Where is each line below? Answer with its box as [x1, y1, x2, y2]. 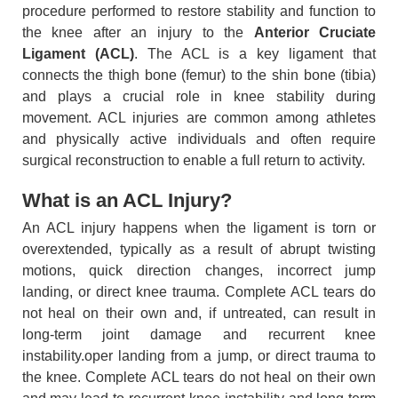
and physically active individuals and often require [21, 131, 377, 147]
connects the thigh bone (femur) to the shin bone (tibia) [21, 67, 377, 83]
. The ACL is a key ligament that [133, 45, 377, 61]
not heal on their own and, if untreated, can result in [21, 306, 377, 321]
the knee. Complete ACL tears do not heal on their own [21, 370, 377, 385]
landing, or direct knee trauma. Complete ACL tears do [21, 284, 377, 299]
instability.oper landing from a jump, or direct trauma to [21, 348, 377, 363]
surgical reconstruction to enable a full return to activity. [21, 152, 365, 168]
